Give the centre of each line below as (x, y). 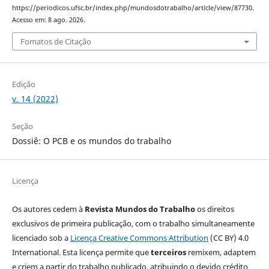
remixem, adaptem (221, 252)
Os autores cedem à (48, 209)
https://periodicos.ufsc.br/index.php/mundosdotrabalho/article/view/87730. (133, 8)
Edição (23, 84)
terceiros (168, 252)
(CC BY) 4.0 (228, 237)
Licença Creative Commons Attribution (139, 237)
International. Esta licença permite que (81, 252)
